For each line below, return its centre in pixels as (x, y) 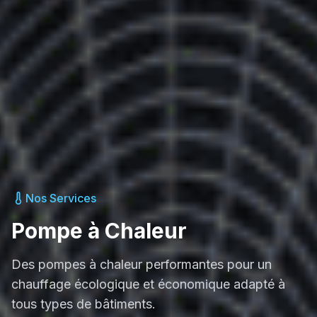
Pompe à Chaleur (99, 230)
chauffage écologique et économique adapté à (148, 284)
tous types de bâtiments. (83, 304)
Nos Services (61, 198)
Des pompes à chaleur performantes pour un (142, 264)
